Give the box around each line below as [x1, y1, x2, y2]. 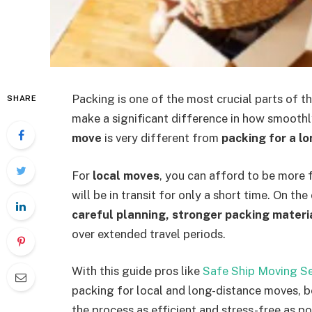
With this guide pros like [72, 264, 203, 279]
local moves [93, 168, 159, 182]
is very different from [102, 131, 221, 145]
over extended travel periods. [72, 226, 226, 241]
